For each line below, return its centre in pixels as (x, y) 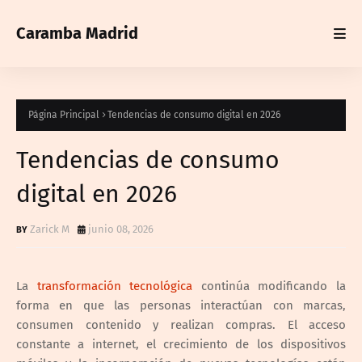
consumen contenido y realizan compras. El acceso (181, 324)
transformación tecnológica (115, 286)
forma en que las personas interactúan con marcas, (181, 305)
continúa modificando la (269, 286)
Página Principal (64, 115)
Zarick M (50, 229)
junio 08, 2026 (121, 229)
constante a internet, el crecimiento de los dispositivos (181, 344)
